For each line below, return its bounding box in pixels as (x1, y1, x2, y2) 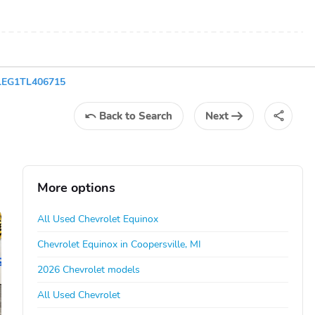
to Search (125, 108, 172, 123)
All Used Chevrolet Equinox (37, 212, 159, 226)
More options (37, 179, 116, 196)
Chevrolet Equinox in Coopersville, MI (37, 237, 202, 251)
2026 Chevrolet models (37, 262, 141, 276)
